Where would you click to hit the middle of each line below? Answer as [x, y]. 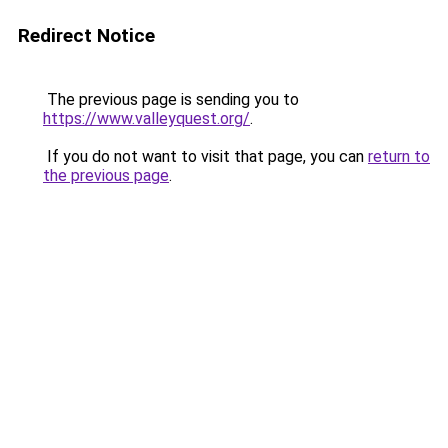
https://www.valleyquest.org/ [146, 118]
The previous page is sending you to [171, 99]
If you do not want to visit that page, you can [205, 156]
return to [399, 156]
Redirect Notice [86, 35]
